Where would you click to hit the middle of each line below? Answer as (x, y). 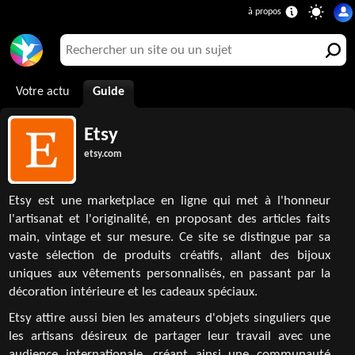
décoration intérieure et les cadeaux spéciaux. (133, 292)
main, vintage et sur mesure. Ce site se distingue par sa (170, 238)
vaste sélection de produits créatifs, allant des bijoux (170, 256)
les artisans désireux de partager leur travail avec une (170, 337)
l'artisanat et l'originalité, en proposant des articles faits (170, 219)
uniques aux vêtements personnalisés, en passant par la (170, 274)
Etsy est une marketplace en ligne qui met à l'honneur (170, 201)
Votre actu (42, 92)
